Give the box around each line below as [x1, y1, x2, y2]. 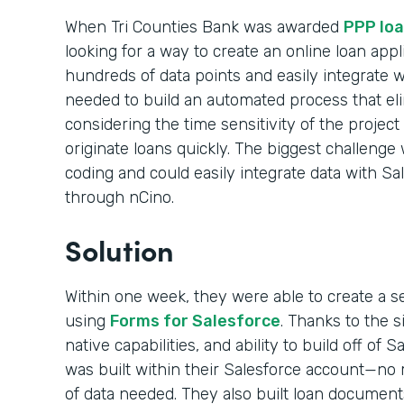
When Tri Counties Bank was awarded [65, 17, 344, 37]
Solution [65, 229, 174, 270]
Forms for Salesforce [110, 311, 280, 331]
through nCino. [65, 188, 174, 207]
